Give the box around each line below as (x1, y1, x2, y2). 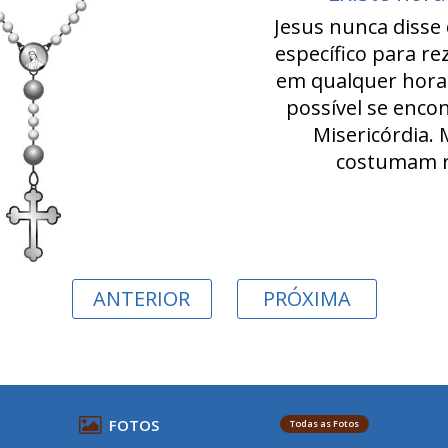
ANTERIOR (93, 284, 190, 312)
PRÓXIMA (262, 284, 351, 312)
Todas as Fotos (290, 416, 359, 430)
